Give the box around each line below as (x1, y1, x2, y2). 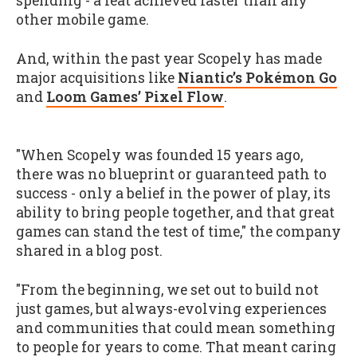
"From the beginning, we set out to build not (16, 280, 319, 299)
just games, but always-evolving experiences (16, 299, 327, 318)
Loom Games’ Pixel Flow (46, 87, 224, 106)
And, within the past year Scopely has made (16, 49, 322, 68)
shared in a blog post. (16, 241, 163, 260)
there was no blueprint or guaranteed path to (16, 164, 327, 183)
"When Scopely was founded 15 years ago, (16, 145, 303, 164)
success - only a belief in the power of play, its (16, 183, 331, 202)
